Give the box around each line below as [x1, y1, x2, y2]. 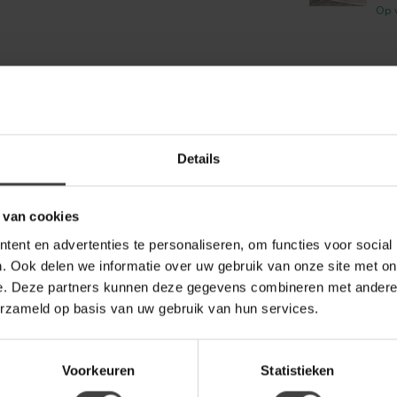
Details [176, 151, 221, 167]
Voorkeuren [62, 362, 135, 378]
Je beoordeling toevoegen [119, 123, 269, 139]
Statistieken [261, 362, 335, 378]
